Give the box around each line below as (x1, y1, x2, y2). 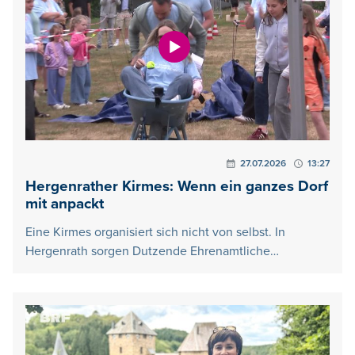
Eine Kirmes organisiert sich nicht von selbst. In (25, 223, 285, 240)
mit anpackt (25, 194, 104, 213)
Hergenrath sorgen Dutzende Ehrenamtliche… (25, 242, 279, 259)
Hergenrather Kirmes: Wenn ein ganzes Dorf (25, 177, 328, 196)
